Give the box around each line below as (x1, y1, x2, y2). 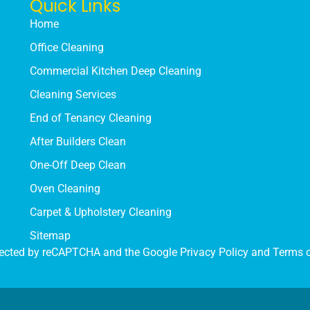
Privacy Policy (180, 246, 248, 259)
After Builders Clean (29, 135, 126, 149)
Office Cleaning (29, 41, 104, 55)
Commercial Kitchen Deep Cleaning (29, 64, 201, 78)
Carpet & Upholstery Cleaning (29, 206, 172, 219)
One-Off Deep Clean (29, 158, 126, 172)
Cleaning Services (29, 88, 116, 102)
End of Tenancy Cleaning (29, 111, 152, 125)
